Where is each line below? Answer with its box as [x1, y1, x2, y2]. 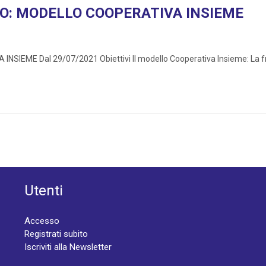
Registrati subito [24, 229, 88, 240]
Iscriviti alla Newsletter [24, 242, 112, 253]
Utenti [24, 182, 63, 199]
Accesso [24, 216, 59, 227]
